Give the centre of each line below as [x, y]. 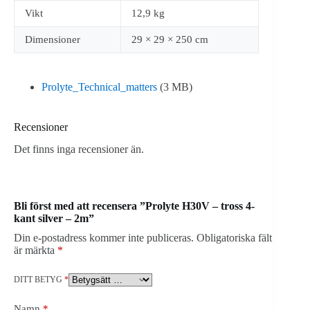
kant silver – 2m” [54, 219]
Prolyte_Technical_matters [99, 86]
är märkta [36, 250]
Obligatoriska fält [234, 238]
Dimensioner [53, 39]
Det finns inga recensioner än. [79, 149]
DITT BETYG [39, 280]
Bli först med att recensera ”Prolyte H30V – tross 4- [134, 206]
